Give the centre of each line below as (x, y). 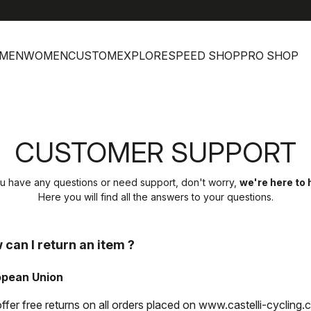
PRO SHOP (269, 55)
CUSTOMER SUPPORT (155, 152)
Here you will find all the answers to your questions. (155, 197)
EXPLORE (142, 55)
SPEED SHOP (204, 55)
